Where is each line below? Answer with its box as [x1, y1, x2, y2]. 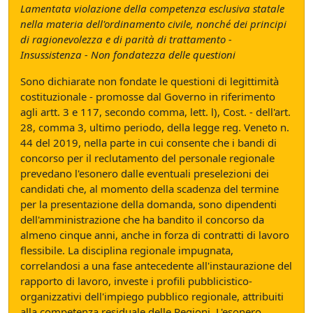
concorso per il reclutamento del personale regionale [20, 151, 275, 165]
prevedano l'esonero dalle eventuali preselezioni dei [20, 166, 269, 180]
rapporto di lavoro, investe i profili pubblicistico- [20, 274, 252, 288]
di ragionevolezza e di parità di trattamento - [20, 32, 232, 46]
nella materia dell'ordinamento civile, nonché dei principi [20, 17, 286, 31]
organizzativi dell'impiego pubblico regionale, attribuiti [20, 289, 284, 303]
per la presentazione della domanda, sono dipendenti [20, 197, 277, 211]
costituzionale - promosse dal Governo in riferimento [20, 89, 275, 103]
